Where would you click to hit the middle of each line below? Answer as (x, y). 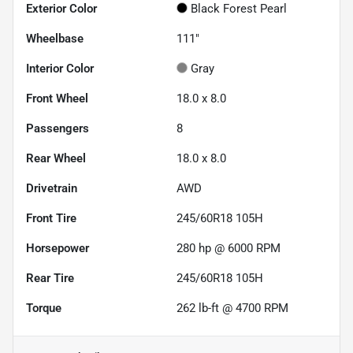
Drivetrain (52, 188)
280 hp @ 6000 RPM (229, 248)
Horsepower (58, 248)
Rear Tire (50, 278)
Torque (44, 308)
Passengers (58, 128)
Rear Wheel (56, 158)
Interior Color (60, 68)
